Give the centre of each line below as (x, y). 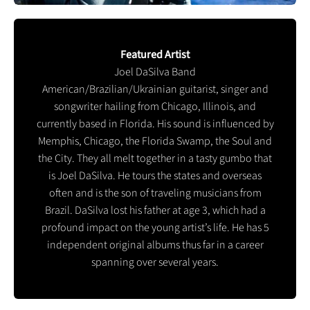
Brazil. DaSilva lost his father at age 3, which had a (155, 210)
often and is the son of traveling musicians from (155, 193)
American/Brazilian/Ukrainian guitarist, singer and (155, 89)
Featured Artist (155, 54)
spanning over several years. (155, 262)
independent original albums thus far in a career (155, 245)
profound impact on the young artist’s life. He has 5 (155, 227)
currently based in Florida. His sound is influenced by (155, 124)
